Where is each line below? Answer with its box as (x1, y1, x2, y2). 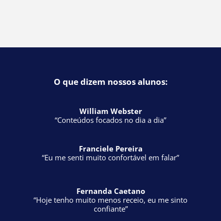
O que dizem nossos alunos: (53, 11, 168, 23)
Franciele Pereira (78, 79, 143, 89)
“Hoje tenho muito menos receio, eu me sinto (34, 130, 187, 140)
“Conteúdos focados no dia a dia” (55, 50, 166, 60)
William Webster (79, 41, 142, 51)
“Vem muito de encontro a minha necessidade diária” (21, 182, 200, 191)
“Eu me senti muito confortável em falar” (42, 88, 179, 98)
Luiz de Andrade (80, 173, 141, 183)
